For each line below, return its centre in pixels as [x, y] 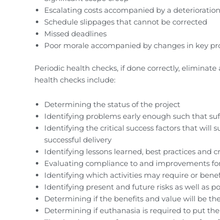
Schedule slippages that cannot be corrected [126, 22]
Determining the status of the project [112, 105]
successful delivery [78, 140]
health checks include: [75, 80]
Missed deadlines [75, 33]
